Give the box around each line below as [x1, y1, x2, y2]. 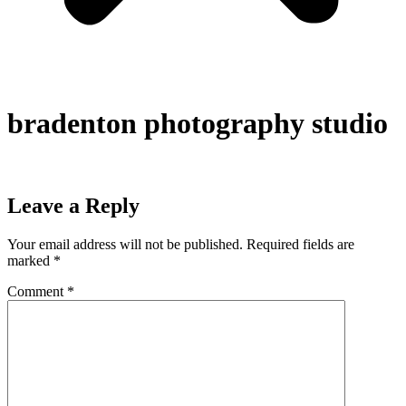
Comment [7, 283, 67, 299]
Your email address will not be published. [7, 236, 243, 252]
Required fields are [246, 236, 354, 252]
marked [7, 252, 53, 268]
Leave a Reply [7, 193, 140, 217]
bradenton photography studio [7, 106, 388, 140]
